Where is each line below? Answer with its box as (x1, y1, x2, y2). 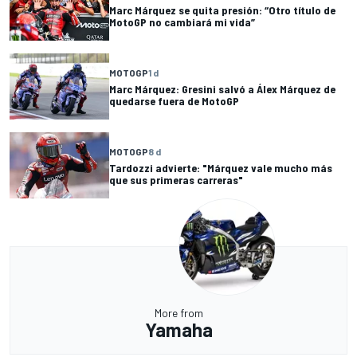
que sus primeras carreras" (109, 172, 243, 186)
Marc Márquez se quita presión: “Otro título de (109, 2, 335, 17)
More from (154, 306, 203, 320)
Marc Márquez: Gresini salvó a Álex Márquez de (109, 81, 335, 96)
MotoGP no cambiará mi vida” (109, 14, 255, 29)
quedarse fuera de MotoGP (109, 93, 239, 108)
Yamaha (144, 318, 213, 342)
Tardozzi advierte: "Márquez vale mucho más (109, 160, 332, 175)
